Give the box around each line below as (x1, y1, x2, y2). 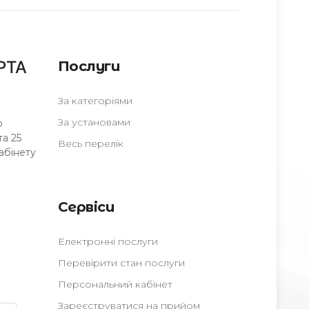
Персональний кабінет (57, 278, 172, 290)
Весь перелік (57, 137, 123, 150)
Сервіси (57, 199, 114, 215)
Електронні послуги (57, 235, 158, 248)
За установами (57, 116, 130, 128)
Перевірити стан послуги (57, 257, 185, 269)
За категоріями (57, 94, 132, 107)
